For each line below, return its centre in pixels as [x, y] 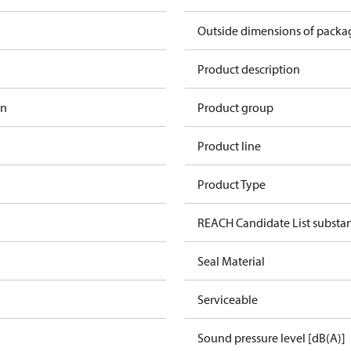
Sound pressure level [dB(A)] [271, 338]
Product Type [232, 184]
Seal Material [231, 261]
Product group [235, 107]
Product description [249, 69]
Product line [229, 146]
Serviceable [228, 299]
